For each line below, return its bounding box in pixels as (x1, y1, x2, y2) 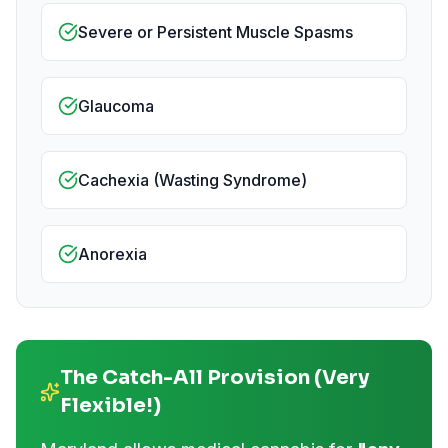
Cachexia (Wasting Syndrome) (78, 170, 307, 190)
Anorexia (78, 244, 147, 264)
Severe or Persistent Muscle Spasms (78, 22, 353, 42)
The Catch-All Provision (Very (60, 365, 370, 390)
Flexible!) (60, 393, 162, 418)
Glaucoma (78, 96, 154, 116)
